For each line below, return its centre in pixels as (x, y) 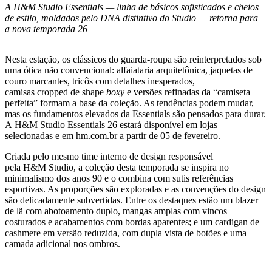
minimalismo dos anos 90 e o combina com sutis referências (119, 178)
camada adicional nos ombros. (65, 244)
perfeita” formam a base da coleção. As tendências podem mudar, (129, 103)
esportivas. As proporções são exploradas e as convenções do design (135, 189)
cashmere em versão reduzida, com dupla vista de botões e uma (126, 233)
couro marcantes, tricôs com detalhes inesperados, (100, 81)
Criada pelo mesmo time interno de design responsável (109, 157)
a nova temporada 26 (46, 29)
